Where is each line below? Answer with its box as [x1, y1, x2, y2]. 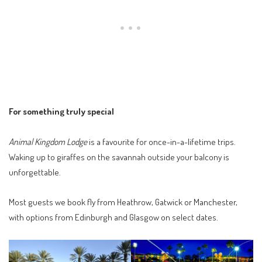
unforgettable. [9, 166, 61, 178]
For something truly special [9, 105, 114, 118]
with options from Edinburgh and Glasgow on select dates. [9, 211, 218, 223]
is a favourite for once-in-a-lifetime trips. [87, 135, 236, 147]
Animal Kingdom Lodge [9, 135, 87, 147]
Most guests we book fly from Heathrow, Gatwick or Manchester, [9, 196, 237, 208]
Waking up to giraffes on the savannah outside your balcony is [9, 150, 229, 163]
